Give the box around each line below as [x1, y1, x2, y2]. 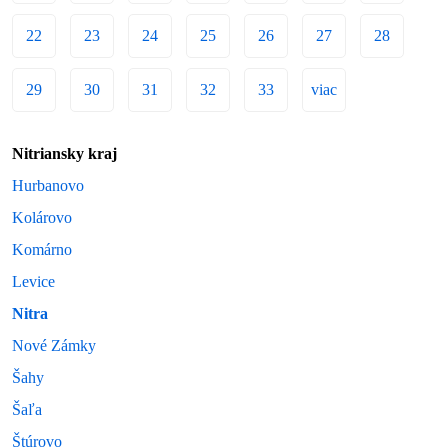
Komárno [12, 240, 73, 258]
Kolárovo [12, 208, 73, 226]
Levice [12, 272, 56, 290]
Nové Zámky [12, 336, 97, 354]
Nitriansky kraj [12, 144, 118, 162]
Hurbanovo [12, 176, 85, 194]
